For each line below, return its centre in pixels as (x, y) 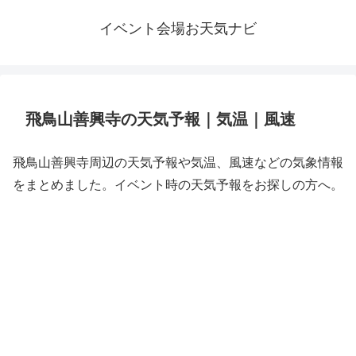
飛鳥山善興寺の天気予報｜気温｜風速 (161, 119)
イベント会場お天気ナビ (178, 29)
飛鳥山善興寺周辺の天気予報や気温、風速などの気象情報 (178, 163)
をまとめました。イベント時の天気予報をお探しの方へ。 (178, 185)
